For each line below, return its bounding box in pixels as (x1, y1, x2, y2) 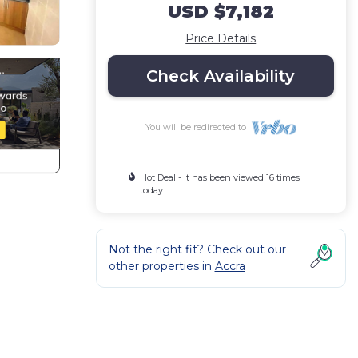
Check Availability (146, 66, 296, 86)
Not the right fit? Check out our (108, 242, 286, 257)
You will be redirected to (145, 121, 251, 133)
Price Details (185, 31, 257, 46)
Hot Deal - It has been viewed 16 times (139, 172, 300, 183)
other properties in (108, 259, 215, 273)
